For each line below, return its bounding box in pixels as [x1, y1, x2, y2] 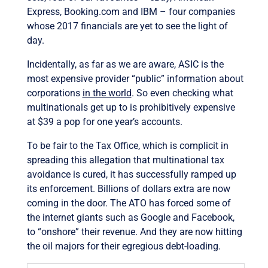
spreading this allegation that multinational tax [26, 154, 224, 166]
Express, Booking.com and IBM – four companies [26, 5, 235, 17]
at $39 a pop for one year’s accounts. [26, 115, 182, 127]
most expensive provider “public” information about [26, 72, 243, 84]
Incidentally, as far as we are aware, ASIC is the [26, 58, 224, 70]
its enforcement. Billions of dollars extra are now [26, 182, 230, 194]
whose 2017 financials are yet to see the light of [26, 20, 228, 32]
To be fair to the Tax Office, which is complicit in [26, 139, 229, 151]
